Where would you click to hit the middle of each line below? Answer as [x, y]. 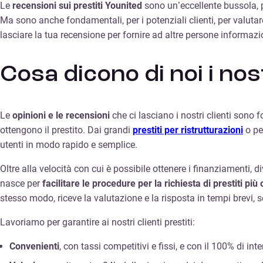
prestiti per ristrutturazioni [188, 130]
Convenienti [34, 247]
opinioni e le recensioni [61, 116]
